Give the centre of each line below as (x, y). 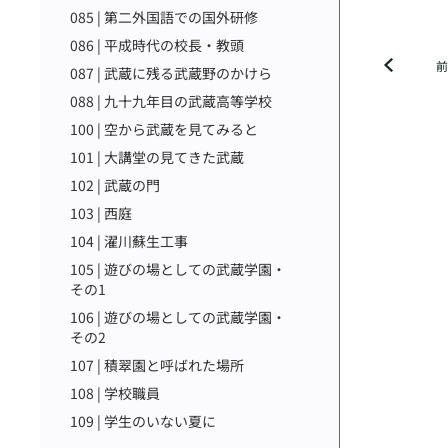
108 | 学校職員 (115, 393)
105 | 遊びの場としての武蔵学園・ (178, 269)
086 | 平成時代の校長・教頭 (157, 45)
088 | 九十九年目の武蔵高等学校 (171, 101)
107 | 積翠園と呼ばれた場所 (157, 365)
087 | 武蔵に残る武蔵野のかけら (171, 73)
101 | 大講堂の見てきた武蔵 (157, 157)
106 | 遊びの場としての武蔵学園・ (178, 317)
